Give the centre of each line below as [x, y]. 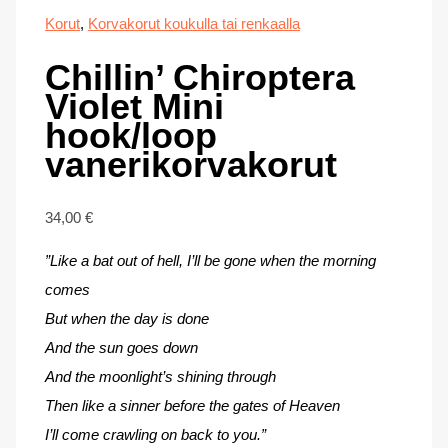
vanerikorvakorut [191, 165]
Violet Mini [135, 107]
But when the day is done [127, 319]
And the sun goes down [122, 348]
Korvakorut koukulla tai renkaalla [194, 23]
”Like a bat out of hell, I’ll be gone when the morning [211, 261]
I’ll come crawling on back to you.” [156, 435]
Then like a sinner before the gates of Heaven [193, 406]
